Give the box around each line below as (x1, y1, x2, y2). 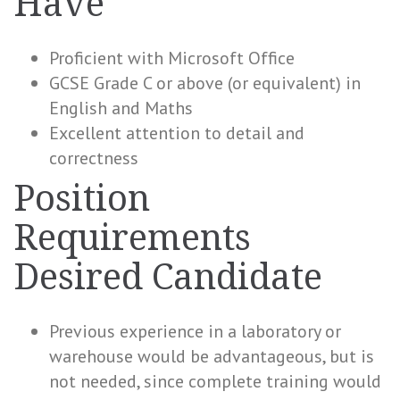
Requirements (13, 217, 251, 259)
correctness (49, 146, 138, 170)
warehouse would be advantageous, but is (49, 345, 374, 368)
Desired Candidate (13, 256, 322, 298)
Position (13, 178, 150, 220)
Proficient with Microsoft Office (49, 46, 295, 70)
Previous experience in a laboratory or (49, 320, 341, 343)
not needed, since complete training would (49, 370, 381, 393)
